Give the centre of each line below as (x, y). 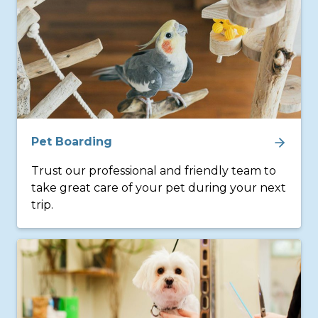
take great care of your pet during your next (159, 188)
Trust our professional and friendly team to (154, 171)
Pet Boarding (72, 142)
